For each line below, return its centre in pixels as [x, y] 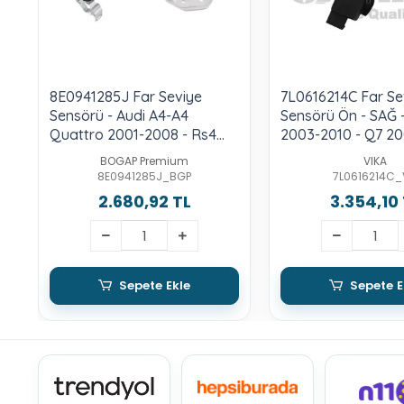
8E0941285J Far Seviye [126, 96]
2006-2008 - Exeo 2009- [131, 153]
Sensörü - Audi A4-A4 [119, 115]
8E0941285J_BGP [144, 176]
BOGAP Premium [144, 161]
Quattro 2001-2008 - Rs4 [133, 134]
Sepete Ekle [155, 286]
